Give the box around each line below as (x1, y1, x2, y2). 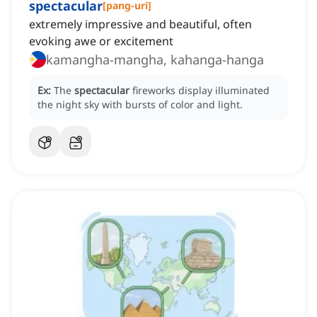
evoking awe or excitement (29, 33, 173, 50)
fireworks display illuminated (132, 83, 270, 98)
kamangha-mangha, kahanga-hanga (46, 51, 264, 69)
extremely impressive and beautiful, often (29, 16, 252, 33)
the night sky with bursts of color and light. (38, 98, 243, 112)
